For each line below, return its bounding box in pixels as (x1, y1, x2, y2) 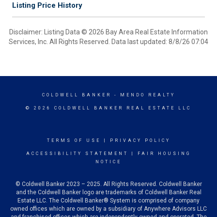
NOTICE (95, 159, 122, 164)
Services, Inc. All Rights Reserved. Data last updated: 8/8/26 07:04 (9, 38, 208, 46)
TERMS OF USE (46, 138, 101, 143)
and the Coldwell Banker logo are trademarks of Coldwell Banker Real (15, 189, 201, 196)
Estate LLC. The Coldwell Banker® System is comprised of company (17, 197, 200, 204)
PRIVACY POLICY (109, 138, 170, 143)
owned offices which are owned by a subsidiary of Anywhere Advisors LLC (10, 205, 207, 212)
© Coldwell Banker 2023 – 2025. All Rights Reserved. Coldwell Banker (15, 181, 202, 187)
